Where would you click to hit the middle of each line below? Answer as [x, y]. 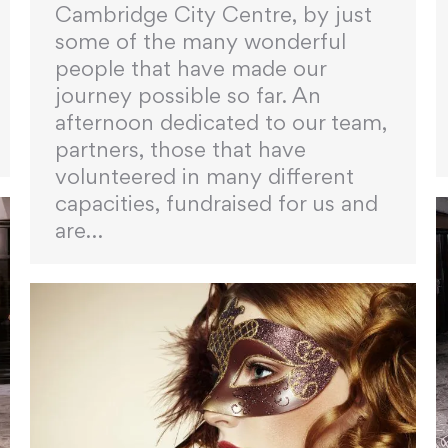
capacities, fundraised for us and [216, 202]
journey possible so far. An [188, 94]
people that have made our [190, 67]
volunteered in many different [204, 175]
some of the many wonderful [200, 40]
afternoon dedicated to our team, [221, 121]
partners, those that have [180, 148]
